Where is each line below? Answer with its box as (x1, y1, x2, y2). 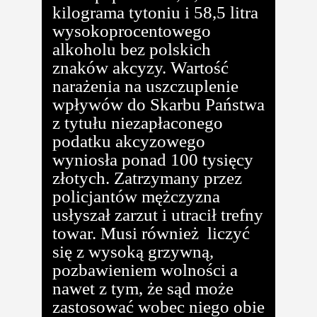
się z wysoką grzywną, (52, 241, 214, 261)
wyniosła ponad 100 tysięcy (52, 149, 253, 169)
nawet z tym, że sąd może (52, 278, 234, 298)
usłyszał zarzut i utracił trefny (52, 204, 263, 224)
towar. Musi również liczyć (52, 223, 250, 243)
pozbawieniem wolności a (52, 260, 238, 279)
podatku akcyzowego (52, 131, 205, 151)
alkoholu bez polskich (52, 39, 211, 59)
